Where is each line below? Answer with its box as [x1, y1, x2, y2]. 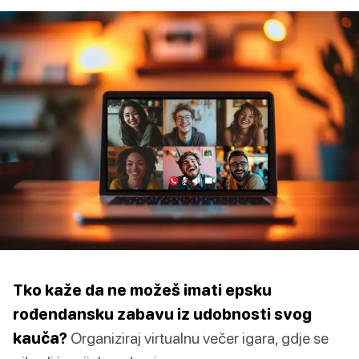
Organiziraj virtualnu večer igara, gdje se [67, 329, 329, 348]
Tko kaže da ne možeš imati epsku [13, 280, 272, 300]
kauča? [13, 329, 67, 348]
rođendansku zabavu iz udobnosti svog [13, 305, 312, 324]
